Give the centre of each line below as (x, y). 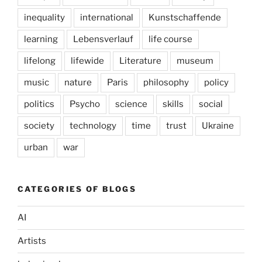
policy (216, 83)
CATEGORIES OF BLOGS (77, 189)
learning (41, 39)
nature (78, 83)
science (131, 104)
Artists (32, 241)
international (107, 18)
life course (170, 39)
